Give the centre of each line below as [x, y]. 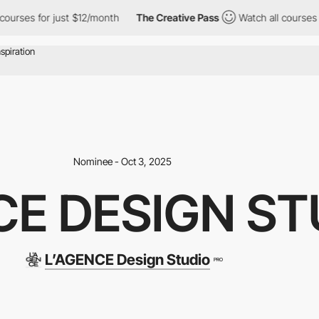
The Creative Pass [132, 17]
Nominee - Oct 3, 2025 [122, 161]
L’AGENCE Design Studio [128, 259]
